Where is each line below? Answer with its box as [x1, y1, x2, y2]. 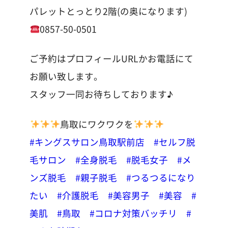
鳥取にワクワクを [60, 117, 134, 130]
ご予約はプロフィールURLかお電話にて [30, 52, 194, 65]
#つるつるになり [126, 170, 196, 184]
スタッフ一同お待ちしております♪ [30, 88, 174, 101]
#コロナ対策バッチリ [90, 206, 178, 219]
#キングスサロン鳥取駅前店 [30, 135, 145, 148]
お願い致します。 [30, 70, 103, 83]
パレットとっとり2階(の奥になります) [30, 5, 188, 18]
